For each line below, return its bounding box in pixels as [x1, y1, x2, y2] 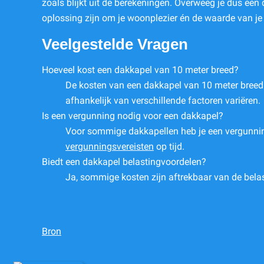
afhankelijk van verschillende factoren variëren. [65, 95, 260, 107]
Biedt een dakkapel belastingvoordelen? [42, 156, 206, 168]
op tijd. [154, 141, 184, 153]
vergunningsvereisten [65, 141, 154, 153]
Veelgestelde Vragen [42, 36, 188, 53]
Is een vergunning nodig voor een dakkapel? [42, 110, 223, 122]
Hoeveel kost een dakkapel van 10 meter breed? [42, 64, 239, 76]
